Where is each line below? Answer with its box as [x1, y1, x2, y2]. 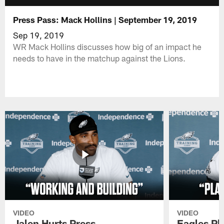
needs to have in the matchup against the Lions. [13, 52, 186, 63]
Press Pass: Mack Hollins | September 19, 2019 [13, 14, 197, 24]
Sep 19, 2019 [13, 29, 64, 40]
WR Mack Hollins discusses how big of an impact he [13, 41, 202, 51]
